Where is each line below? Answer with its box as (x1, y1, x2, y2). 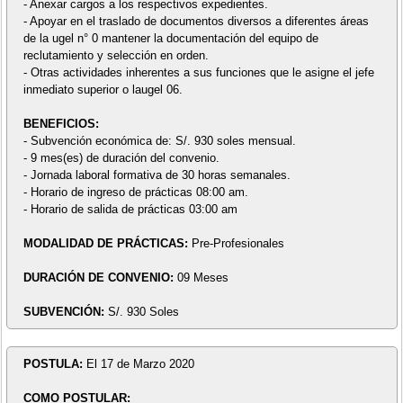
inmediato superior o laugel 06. (22, 83, 183, 97)
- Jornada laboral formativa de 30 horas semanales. (22, 168, 291, 183)
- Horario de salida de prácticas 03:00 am (22, 202, 237, 217)
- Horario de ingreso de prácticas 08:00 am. (22, 185, 248, 200)
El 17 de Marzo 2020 (85, 356, 194, 371)
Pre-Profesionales (191, 237, 284, 251)
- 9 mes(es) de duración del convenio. (22, 151, 219, 166)
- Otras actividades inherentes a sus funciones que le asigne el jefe (22, 66, 374, 80)
